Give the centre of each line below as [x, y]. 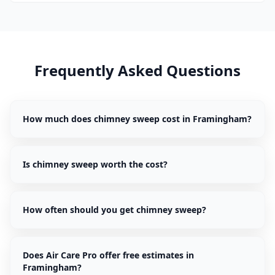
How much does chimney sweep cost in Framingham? [137, 119]
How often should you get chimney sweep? [114, 210]
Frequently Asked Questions [137, 70]
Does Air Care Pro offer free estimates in [108, 255]
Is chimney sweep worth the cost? [95, 164]
